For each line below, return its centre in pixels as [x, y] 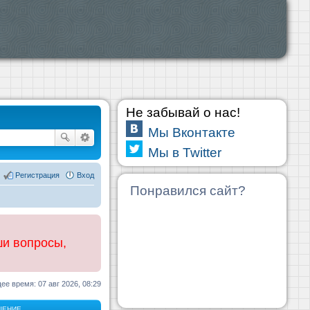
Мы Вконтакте [192, 133]
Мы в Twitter [185, 153]
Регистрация [37, 175]
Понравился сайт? [188, 191]
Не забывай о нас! [183, 112]
